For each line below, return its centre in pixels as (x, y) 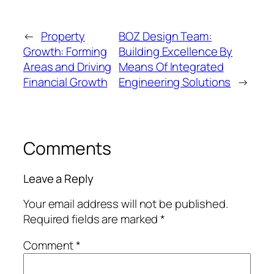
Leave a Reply (58, 179)
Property (63, 36)
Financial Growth (65, 82)
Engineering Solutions (175, 82)
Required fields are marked (92, 219)
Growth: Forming (65, 51)
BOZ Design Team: (165, 36)
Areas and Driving (68, 66)
